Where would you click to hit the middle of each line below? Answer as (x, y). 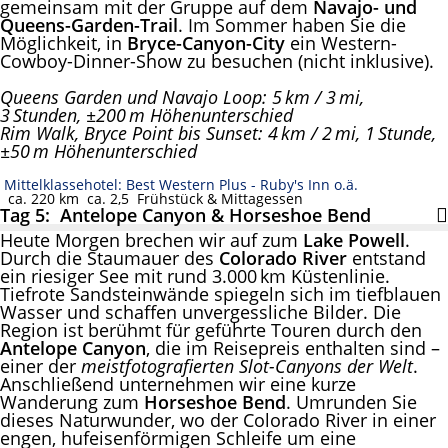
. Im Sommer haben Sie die (292, 24)
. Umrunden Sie (351, 401)
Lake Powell (354, 239)
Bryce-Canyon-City (208, 42)
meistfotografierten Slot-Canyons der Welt (247, 365)
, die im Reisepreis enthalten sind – (293, 347)
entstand (389, 257)
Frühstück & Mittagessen (216, 198)
